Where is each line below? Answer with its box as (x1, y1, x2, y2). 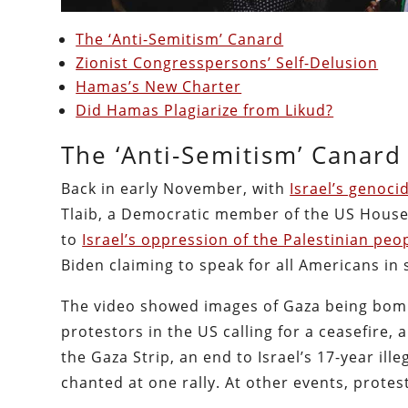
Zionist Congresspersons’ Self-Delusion (76, 53, 379, 74)
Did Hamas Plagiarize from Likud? (76, 100, 334, 121)
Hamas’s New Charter (76, 76, 242, 97)
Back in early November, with (61, 178, 291, 199)
